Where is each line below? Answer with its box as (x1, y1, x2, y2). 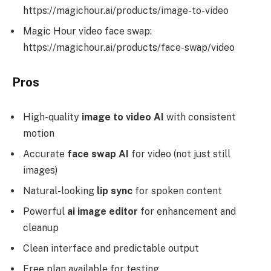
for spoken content (132, 184, 222, 197)
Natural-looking (23, 184, 97, 197)
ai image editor (67, 205, 138, 217)
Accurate (23, 148, 67, 160)
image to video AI (82, 111, 164, 123)
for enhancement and (138, 205, 236, 217)
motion (23, 127, 54, 139)
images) (23, 164, 57, 176)
